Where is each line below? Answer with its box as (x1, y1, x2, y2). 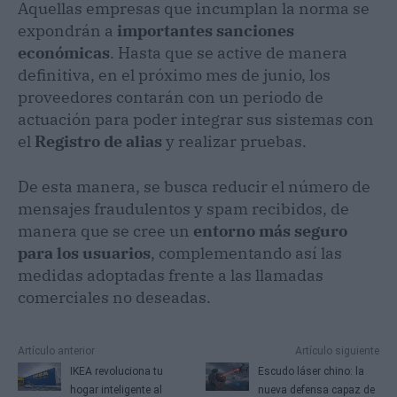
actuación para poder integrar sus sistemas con (18, 108, 374, 129)
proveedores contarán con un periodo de (18, 86, 323, 107)
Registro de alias (35, 130, 162, 152)
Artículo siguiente (294, 344, 379, 357)
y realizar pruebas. (162, 130, 307, 152)
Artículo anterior (18, 344, 95, 357)
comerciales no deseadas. (18, 286, 211, 307)
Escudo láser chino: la (258, 364, 365, 378)
